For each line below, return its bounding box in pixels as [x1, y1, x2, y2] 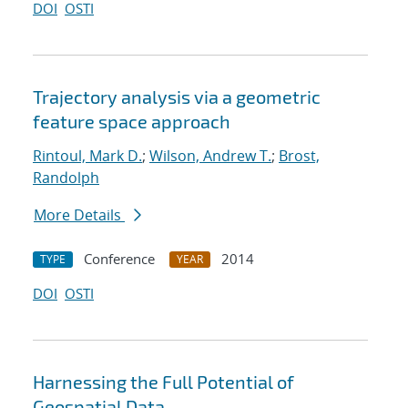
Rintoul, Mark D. [33, 146, 142, 167]
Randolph [33, 168, 99, 189]
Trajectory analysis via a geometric [33, 86, 321, 108]
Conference [84, 250, 155, 269]
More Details [34, 205, 125, 226]
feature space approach [33, 110, 230, 133]
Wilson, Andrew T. [149, 146, 271, 167]
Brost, [279, 146, 320, 167]
